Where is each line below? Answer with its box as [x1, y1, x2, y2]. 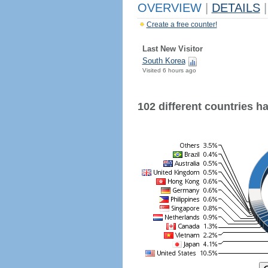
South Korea [142, 56, 185, 65]
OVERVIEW [137, 1, 205, 14]
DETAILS [211, 1, 260, 14]
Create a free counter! [146, 20, 217, 29]
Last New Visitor [142, 44, 203, 53]
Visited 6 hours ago [142, 67, 196, 74]
